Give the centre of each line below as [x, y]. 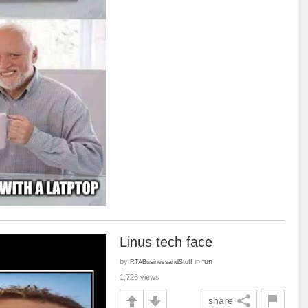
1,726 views [140, 277]
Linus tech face [166, 242]
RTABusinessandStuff [161, 262]
